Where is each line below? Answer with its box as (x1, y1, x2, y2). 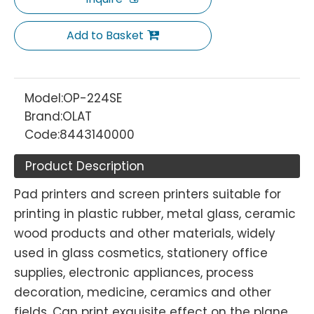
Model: (25, 90, 63, 107)
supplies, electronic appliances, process (14, 264, 254, 281)
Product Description (25, 158, 144, 175)
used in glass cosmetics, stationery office (14, 245, 268, 261)
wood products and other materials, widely (14, 225, 275, 242)
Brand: (25, 108, 62, 125)
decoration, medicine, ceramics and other (14, 284, 271, 301)
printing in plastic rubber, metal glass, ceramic (14, 205, 296, 222)
